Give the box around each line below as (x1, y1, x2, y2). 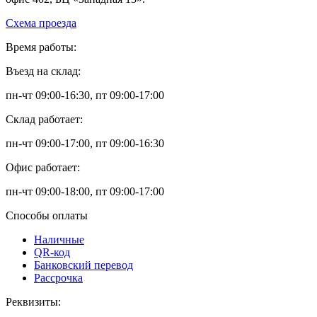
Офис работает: (6, 161, 80, 174)
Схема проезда (6, 17, 76, 30)
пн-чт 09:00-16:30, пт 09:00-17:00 (6, 89, 164, 102)
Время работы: (6, 41, 76, 54)
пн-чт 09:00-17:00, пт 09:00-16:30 (6, 137, 164, 150)
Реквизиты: (6, 296, 61, 309)
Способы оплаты (6, 209, 88, 222)
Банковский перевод (34, 259, 133, 272)
